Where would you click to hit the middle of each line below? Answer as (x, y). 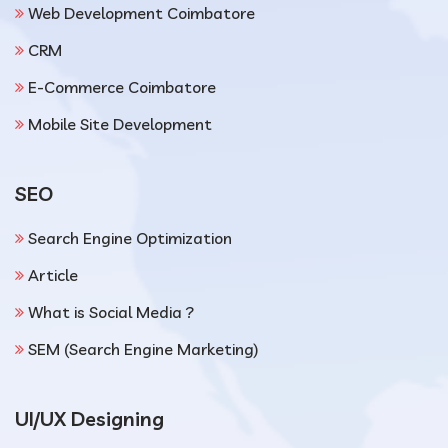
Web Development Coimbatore (141, 13)
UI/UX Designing (89, 418)
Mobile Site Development (120, 124)
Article (53, 275)
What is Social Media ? (111, 312)
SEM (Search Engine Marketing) (143, 349)
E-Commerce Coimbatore (122, 87)
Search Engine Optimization (130, 238)
